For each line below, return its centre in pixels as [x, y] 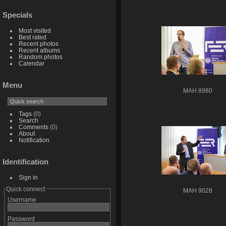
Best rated [32, 37]
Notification [34, 140]
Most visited [35, 31]
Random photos [40, 57]
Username [22, 199]
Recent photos [38, 44]
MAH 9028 [198, 191]
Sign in [28, 177]
